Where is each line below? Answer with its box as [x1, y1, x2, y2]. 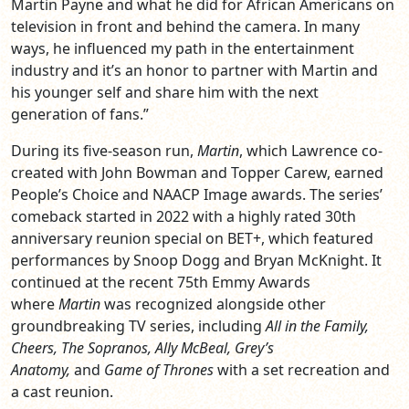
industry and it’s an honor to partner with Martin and [11, 60, 378, 81]
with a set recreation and [214, 360, 390, 381]
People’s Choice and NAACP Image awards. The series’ [11, 184, 383, 205]
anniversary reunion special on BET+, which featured [11, 228, 373, 249]
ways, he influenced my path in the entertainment [11, 38, 354, 59]
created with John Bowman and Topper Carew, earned [11, 163, 383, 184]
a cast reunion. [11, 382, 113, 403]
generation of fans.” [11, 104, 149, 125]
